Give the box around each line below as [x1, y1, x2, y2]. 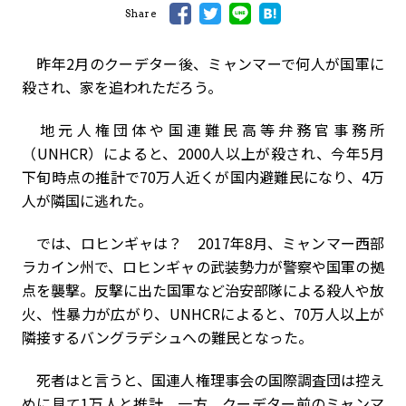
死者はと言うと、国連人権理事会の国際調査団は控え [22, 369, 384, 391]
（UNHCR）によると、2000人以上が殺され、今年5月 [22, 142, 384, 164]
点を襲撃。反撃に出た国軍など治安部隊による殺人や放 [22, 279, 384, 301]
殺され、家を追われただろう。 [22, 76, 222, 98]
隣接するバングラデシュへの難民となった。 [22, 326, 313, 348]
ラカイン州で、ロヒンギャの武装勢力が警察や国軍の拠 [22, 256, 384, 277]
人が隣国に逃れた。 [22, 189, 152, 211]
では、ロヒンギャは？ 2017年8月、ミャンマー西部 [22, 232, 384, 254]
